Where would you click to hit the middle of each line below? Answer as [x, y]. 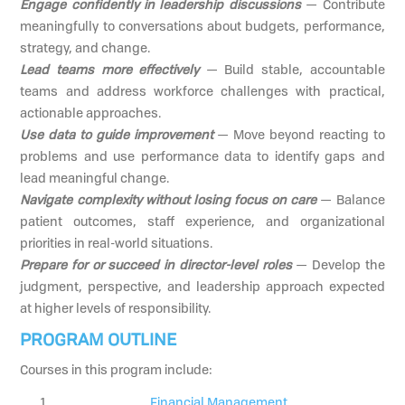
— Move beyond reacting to [299, 134]
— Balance [351, 199]
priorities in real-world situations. [117, 242]
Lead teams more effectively [110, 69]
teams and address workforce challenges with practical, [202, 90]
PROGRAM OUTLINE [99, 339]
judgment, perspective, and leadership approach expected [202, 286]
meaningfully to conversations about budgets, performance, [202, 25]
